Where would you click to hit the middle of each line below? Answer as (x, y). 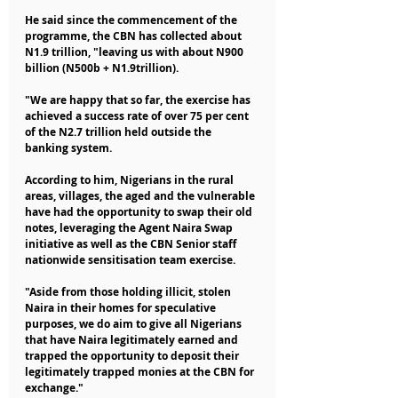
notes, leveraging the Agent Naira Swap (130, 228)
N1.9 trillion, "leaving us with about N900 (135, 52)
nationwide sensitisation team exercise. (130, 260)
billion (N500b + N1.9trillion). (102, 68)
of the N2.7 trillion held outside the (119, 132)
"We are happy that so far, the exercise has (139, 100)
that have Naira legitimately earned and (133, 340)
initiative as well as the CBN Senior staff (132, 244)
